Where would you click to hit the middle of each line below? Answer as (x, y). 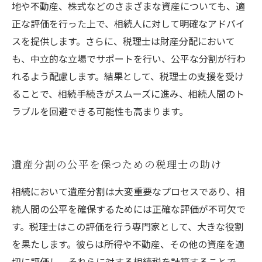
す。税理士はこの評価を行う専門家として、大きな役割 (128, 226)
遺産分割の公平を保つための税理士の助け (117, 164)
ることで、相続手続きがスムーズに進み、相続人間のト (128, 94)
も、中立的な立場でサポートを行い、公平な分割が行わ (129, 58)
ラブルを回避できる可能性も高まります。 (100, 111)
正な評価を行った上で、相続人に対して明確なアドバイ (128, 23)
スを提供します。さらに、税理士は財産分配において (123, 41)
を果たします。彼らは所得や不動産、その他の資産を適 (128, 244)
